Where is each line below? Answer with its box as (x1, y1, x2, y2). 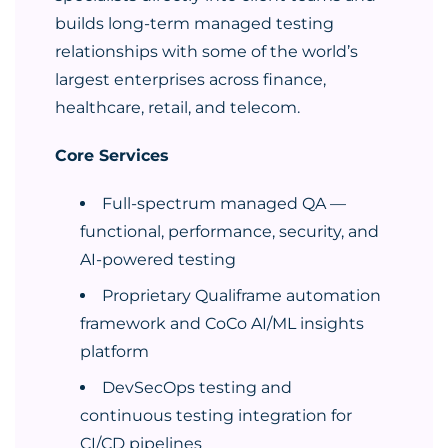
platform (80, 342, 149, 361)
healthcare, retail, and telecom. (55, 98, 300, 117)
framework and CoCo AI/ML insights (80, 314, 364, 333)
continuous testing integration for (80, 406, 352, 425)
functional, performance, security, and (80, 222, 379, 241)
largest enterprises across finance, (55, 70, 326, 89)
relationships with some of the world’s (55, 42, 358, 61)
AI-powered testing (80, 250, 236, 269)
